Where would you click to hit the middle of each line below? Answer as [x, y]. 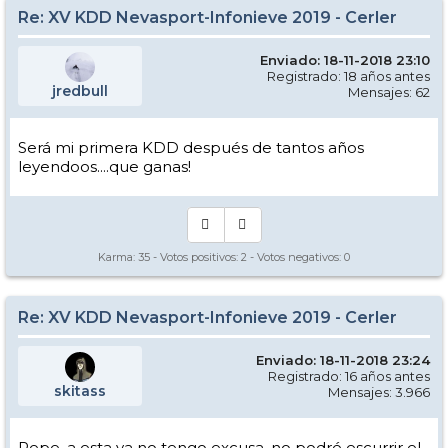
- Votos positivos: [195, 257]
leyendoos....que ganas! [104, 166]
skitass [80, 391]
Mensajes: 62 [389, 92]
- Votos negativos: [295, 257]
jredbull [80, 91]
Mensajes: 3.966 [379, 392]
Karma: [118, 257]
